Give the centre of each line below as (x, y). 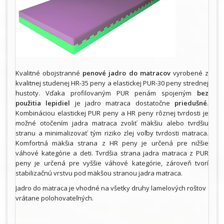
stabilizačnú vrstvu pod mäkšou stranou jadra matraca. (99, 173)
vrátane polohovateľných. (54, 198)
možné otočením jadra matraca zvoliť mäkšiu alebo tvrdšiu (112, 123)
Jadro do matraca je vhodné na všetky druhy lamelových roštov (111, 188)
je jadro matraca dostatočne (125, 103)
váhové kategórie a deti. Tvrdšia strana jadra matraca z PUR (112, 153)
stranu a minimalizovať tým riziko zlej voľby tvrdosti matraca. (112, 133)
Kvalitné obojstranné (49, 73)
